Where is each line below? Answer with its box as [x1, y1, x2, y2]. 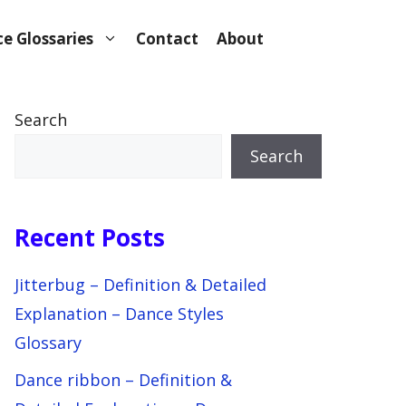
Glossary [14, 332, 82, 353]
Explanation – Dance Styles [14, 303, 224, 324]
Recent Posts [14, 221, 165, 254]
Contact [136, 28, 198, 49]
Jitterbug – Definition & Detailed [14, 274, 266, 295]
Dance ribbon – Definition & [14, 369, 232, 391]
